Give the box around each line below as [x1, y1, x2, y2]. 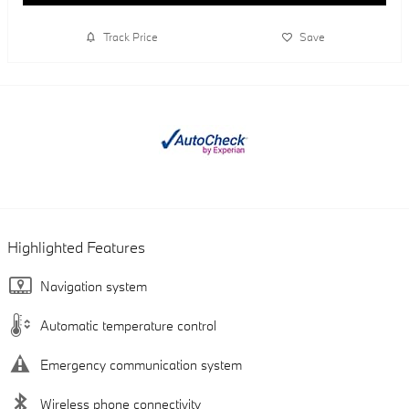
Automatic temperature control [40, 316, 216, 334]
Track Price [102, 29, 158, 45]
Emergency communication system [40, 355, 242, 373]
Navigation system [40, 277, 147, 295]
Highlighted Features [7, 236, 145, 257]
